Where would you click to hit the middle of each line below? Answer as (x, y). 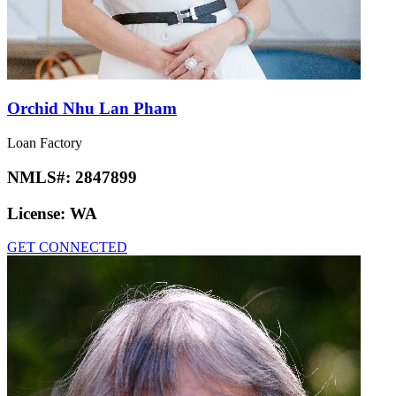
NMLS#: (41, 177)
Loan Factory (45, 143)
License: (38, 213)
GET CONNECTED (67, 247)
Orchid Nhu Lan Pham (92, 109)
